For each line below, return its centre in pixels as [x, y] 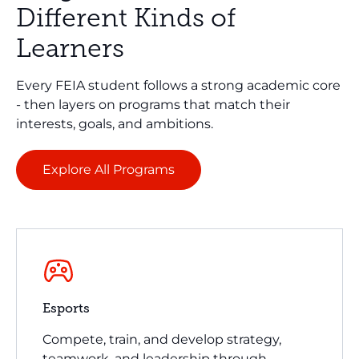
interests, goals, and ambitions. [115, 123]
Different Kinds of [126, 17]
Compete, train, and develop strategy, [162, 339]
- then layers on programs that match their [153, 104]
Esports [66, 308]
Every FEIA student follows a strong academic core [178, 85]
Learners [70, 48]
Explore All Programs [109, 169]
